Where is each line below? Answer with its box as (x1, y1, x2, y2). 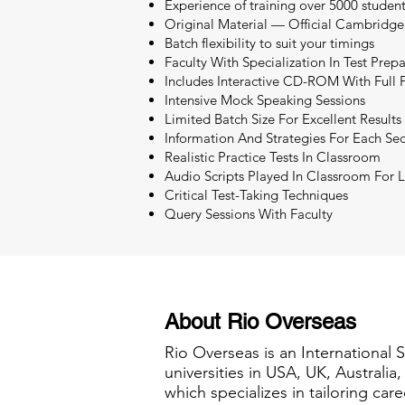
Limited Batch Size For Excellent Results (165, 110, 401, 127)
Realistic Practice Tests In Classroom (165, 148, 381, 165)
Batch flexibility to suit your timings (165, 34, 374, 52)
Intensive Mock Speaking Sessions (165, 91, 365, 108)
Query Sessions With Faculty (165, 205, 333, 222)
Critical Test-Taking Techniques (165, 186, 348, 203)
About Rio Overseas (165, 309, 356, 334)
